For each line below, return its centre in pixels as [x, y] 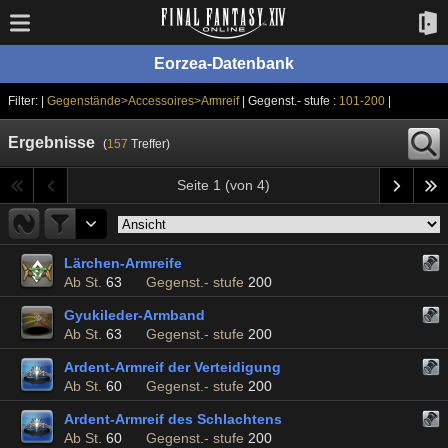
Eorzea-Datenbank [224, 63]
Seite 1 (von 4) [223, 185]
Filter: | [27, 101]
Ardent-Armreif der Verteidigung [172, 367]
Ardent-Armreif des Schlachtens [173, 419]
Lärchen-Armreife [123, 263]
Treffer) [148, 144]
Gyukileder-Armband [134, 315]
